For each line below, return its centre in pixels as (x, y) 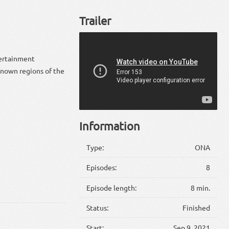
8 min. (200, 187)
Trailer (95, 21)
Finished (196, 208)
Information (109, 126)
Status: (98, 208)
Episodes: (102, 167)
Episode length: (112, 187)
